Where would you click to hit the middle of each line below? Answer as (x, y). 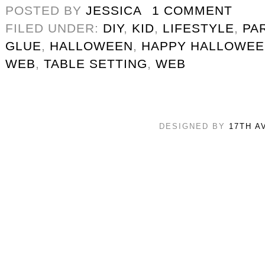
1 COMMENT (192, 10)
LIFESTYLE (198, 28)
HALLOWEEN (91, 46)
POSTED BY (46, 10)
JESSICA (114, 10)
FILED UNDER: (54, 28)
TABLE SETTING (96, 63)
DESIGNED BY (194, 126)
